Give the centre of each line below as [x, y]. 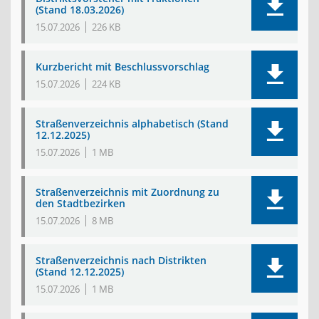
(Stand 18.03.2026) [80, 10]
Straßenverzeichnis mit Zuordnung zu [127, 192]
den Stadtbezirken [80, 203]
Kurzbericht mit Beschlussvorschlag [122, 67]
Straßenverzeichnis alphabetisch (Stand [132, 124]
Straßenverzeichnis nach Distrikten [121, 260]
